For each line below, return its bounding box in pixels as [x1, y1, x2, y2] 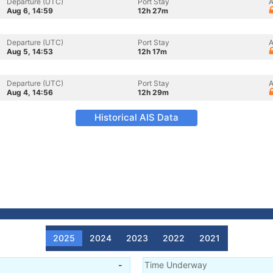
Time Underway [144, 260, 207, 270]
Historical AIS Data [94, 112, 179, 123]
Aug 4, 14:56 [7, 88, 53, 97]
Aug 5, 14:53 [7, 47, 53, 56]
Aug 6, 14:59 [7, 6, 53, 15]
